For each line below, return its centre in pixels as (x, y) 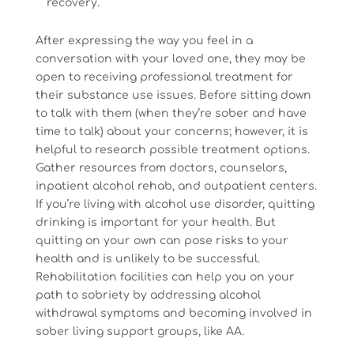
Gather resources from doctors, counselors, (161, 168)
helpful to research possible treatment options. (172, 149)
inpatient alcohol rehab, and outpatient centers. (176, 186)
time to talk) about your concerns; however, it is (171, 131)
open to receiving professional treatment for (164, 77)
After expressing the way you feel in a (144, 40)
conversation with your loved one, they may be (170, 58)
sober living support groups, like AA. (139, 331)
